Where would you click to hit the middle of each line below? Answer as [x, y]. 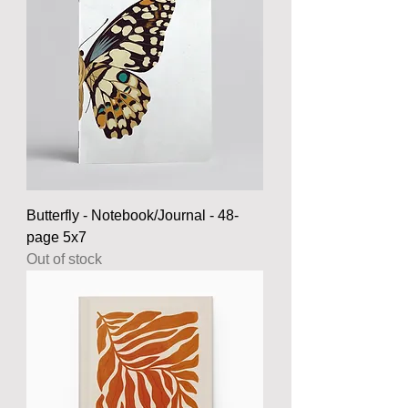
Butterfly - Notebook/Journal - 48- [133, 215]
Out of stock [64, 259]
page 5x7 [56, 237]
